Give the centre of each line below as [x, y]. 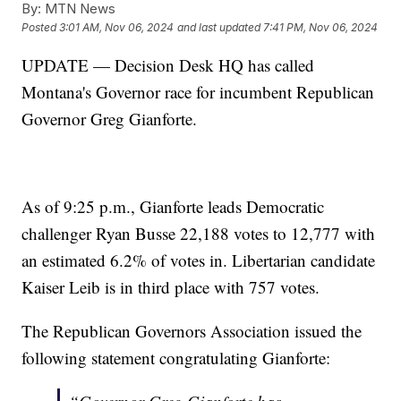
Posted [41, 28]
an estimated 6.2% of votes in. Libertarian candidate [199, 260]
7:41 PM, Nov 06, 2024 [321, 28]
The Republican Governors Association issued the [192, 330]
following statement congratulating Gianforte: [176, 357]
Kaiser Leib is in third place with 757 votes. [171, 286]
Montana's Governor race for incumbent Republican [198, 91]
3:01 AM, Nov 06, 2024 [117, 28]
